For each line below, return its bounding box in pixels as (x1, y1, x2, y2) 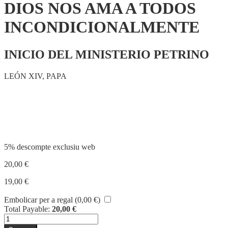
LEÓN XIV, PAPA (4, 71, 67, 80)
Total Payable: (4, 204, 50, 213)
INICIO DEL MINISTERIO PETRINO (4, 47, 209, 61)
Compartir (4, 108, 61, 122)
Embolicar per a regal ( (4, 195, 77, 204)
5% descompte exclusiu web (4, 142, 95, 151)
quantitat (4, 213, 31, 222)
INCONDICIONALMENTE (4, 18, 199, 37)
